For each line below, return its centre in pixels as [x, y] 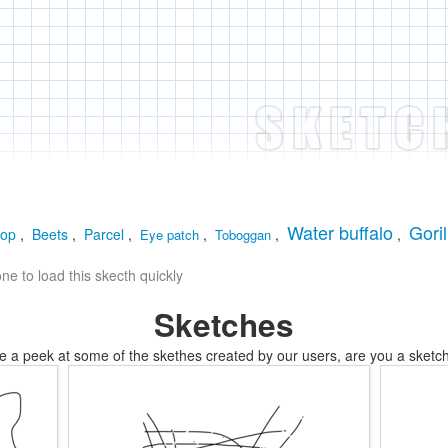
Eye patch [169, 234]
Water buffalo [340, 232]
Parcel [104, 234]
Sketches [224, 324]
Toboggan [243, 234]
